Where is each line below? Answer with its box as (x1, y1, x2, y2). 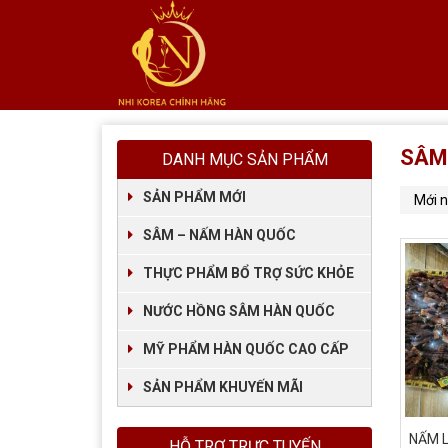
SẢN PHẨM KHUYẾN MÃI (143, 379, 303, 395)
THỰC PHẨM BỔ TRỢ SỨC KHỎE (143, 265, 354, 281)
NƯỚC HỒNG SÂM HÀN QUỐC (143, 303, 335, 319)
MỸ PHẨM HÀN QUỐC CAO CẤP (143, 341, 349, 357)
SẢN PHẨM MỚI (143, 189, 246, 205)
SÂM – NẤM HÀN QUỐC (143, 227, 296, 243)
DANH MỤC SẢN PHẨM (161, 150, 328, 169)
